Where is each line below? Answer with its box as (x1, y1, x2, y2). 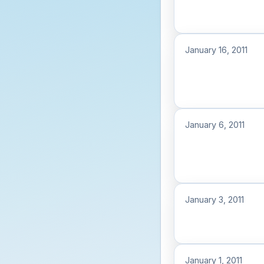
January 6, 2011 (185, 120, 245, 130)
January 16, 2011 (185, 45, 247, 55)
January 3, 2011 (185, 194, 244, 204)
